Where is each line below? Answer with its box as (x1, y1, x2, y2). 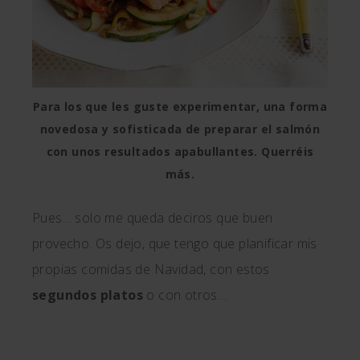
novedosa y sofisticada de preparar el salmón (39, 121, 321, 137)
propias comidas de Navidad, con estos (32, 260, 270, 278)
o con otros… (143, 286, 227, 304)
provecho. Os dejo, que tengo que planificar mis (32, 235, 317, 252)
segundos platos (32, 286, 143, 304)
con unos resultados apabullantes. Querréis (46, 144, 314, 159)
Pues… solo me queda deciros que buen (32, 209, 273, 227)
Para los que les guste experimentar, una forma (32, 99, 328, 114)
